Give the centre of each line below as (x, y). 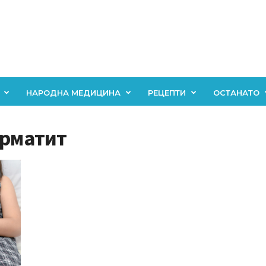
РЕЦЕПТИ (167, 93)
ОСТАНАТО (236, 93)
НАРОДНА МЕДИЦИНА (73, 93)
